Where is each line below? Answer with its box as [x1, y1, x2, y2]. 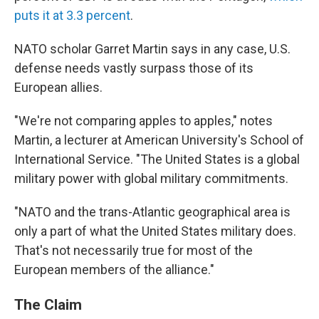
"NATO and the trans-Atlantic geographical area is [14, 204, 291, 219]
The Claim [14, 296, 82, 313]
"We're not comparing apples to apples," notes [14, 113, 273, 128]
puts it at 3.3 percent [14, 8, 130, 23]
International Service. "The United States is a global [14, 152, 300, 167]
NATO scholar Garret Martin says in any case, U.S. [14, 41, 291, 56]
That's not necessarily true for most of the [14, 243, 253, 258]
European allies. [14, 80, 103, 95]
